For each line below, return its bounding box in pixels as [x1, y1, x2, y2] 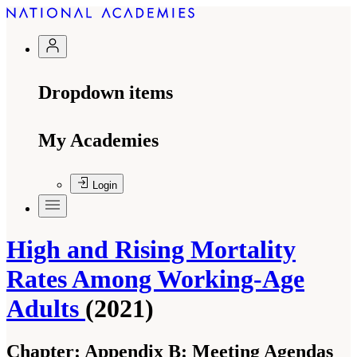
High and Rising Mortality [6, 235, 296, 265]
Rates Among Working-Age [6, 265, 304, 294]
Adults [6, 294, 85, 324]
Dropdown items [38, 82, 173, 103]
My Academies [38, 130, 159, 151]
